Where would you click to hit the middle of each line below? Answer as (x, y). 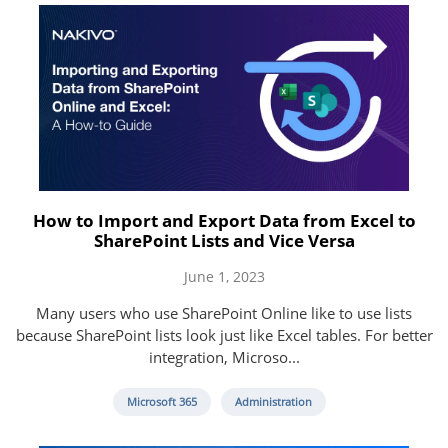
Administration (273, 401)
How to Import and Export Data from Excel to (224, 220)
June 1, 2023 (224, 276)
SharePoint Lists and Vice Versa (224, 240)
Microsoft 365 (161, 401)
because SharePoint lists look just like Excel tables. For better (224, 334)
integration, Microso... (224, 356)
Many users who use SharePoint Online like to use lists (224, 312)
